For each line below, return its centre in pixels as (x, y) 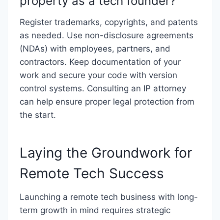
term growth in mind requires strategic (95, 210)
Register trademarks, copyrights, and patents (109, 22)
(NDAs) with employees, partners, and (95, 49)
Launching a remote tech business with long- (109, 197)
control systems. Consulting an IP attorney (103, 88)
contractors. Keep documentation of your (100, 62)
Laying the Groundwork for (106, 153)
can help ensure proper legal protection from (107, 102)
